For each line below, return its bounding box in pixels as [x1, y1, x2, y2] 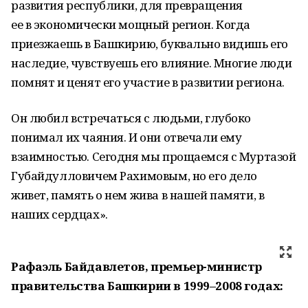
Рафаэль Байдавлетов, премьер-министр [11, 258, 262, 274]
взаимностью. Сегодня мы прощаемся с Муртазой [11, 148, 296, 164]
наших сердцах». [11, 206, 108, 222]
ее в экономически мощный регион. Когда [11, 16, 251, 32]
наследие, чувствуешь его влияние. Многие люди [11, 55, 292, 71]
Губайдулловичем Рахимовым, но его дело [11, 168, 258, 184]
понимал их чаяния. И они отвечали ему [11, 129, 242, 145]
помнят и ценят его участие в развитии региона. [11, 74, 285, 90]
